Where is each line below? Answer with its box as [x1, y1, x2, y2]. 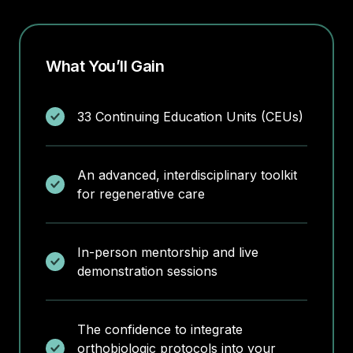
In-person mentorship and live [77, 244, 258, 260]
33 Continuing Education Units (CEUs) [77, 109, 303, 124]
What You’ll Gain [46, 57, 165, 76]
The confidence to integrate [77, 321, 243, 337]
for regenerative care [77, 186, 205, 202]
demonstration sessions [77, 263, 217, 279]
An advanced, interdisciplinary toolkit [77, 167, 297, 183]
